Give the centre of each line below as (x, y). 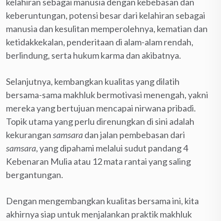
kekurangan (29, 134)
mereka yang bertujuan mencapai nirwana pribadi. (101, 108)
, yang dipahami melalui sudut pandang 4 (112, 148)
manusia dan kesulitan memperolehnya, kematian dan (107, 28)
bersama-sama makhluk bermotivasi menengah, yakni (107, 94)
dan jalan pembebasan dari (134, 134)
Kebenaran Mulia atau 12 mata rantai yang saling (98, 161)
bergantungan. (35, 174)
